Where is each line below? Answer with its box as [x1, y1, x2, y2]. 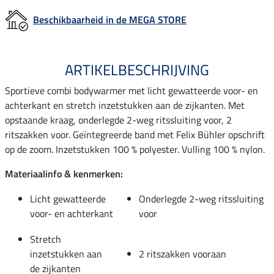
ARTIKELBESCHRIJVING [65, 58, 209, 81]
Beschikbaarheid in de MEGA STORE [33, 12, 187, 27]
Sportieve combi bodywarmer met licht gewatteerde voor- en [5, 83, 258, 98]
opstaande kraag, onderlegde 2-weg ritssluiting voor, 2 [5, 112, 232, 127]
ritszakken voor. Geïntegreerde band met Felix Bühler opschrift [5, 127, 265, 142]
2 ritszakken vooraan [139, 246, 226, 261]
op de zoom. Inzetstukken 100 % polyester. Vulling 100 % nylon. [5, 141, 265, 157]
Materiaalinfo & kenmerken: [5, 166, 123, 181]
